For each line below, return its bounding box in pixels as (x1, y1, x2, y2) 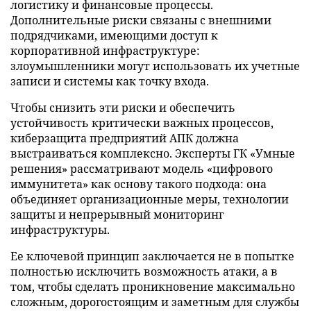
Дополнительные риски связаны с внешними (10, 12, 271, 28)
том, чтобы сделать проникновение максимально (10, 278, 295, 294)
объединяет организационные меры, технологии (10, 191, 289, 207)
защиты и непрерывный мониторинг (10, 206, 224, 222)
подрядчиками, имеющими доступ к (10, 27, 218, 43)
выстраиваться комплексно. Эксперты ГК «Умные (10, 145, 295, 161)
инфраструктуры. (10, 221, 110, 237)
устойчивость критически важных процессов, (10, 115, 274, 131)
